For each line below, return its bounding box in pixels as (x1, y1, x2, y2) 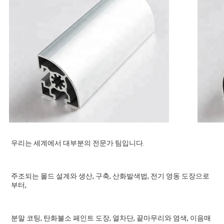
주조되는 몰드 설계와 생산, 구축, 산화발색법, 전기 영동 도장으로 (10, 172, 209, 180)
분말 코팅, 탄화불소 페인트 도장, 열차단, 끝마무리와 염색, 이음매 (10, 214, 211, 222)
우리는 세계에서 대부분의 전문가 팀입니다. (10, 139, 144, 147)
